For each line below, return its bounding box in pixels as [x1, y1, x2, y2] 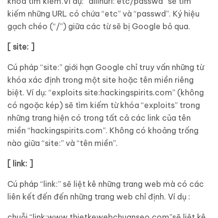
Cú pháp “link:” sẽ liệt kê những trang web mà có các [7, 179, 204, 189]
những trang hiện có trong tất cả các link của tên [7, 113, 191, 123]
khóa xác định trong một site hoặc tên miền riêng [7, 75, 194, 85]
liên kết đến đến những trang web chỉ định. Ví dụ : [7, 192, 190, 201]
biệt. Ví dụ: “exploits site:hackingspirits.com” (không [7, 88, 204, 97]
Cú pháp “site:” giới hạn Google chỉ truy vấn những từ [7, 62, 204, 72]
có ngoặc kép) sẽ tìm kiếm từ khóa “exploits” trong [7, 100, 200, 110]
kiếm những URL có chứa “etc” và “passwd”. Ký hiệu [7, 9, 200, 18]
